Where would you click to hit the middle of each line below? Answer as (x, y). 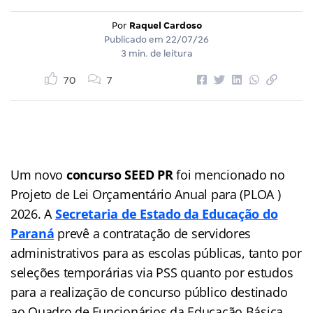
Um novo (37, 174)
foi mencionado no (229, 174)
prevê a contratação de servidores (153, 233)
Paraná (32, 233)
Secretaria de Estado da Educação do (166, 213)
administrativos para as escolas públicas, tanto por (156, 253)
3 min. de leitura (156, 53)
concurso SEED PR (118, 174)
